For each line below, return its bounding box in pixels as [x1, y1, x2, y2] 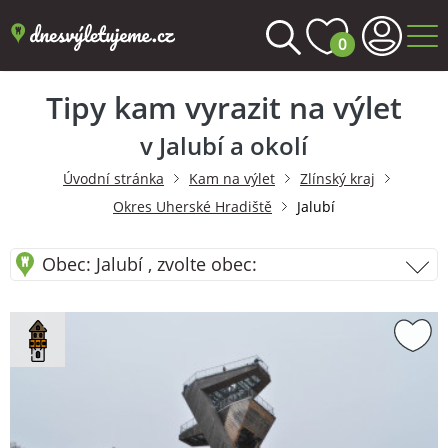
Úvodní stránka [63, 169, 164, 188]
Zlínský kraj [300, 169, 375, 188]
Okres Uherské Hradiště [113, 197, 272, 216]
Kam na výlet [189, 169, 275, 188]
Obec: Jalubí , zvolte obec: [42, 251, 257, 276]
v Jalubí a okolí [140, 129, 308, 162]
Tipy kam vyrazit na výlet [46, 86, 402, 128]
